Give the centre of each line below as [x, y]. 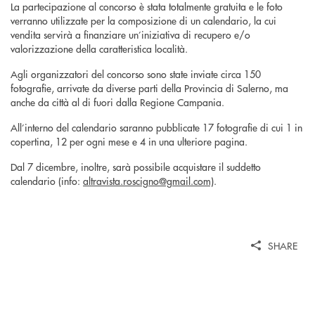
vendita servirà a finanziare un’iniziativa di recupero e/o [130, 35]
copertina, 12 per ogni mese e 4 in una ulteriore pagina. [129, 142]
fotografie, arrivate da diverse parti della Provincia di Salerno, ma [149, 88]
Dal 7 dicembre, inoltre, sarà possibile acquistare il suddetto [136, 167]
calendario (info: [47, 181]
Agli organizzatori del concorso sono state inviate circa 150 [136, 74]
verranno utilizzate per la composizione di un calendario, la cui [143, 21]
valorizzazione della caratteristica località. [99, 49]
